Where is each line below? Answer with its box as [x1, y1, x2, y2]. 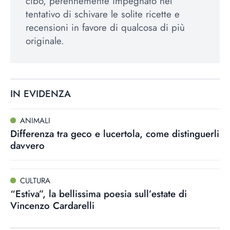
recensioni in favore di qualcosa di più [26, 21, 185, 34]
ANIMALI [20, 115, 50, 127]
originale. [26, 34, 64, 48]
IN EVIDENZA [10, 87, 71, 101]
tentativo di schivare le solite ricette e [26, 7, 180, 21]
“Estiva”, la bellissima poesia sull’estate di [10, 187, 187, 201]
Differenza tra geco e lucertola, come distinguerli [10, 127, 219, 141]
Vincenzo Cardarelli [10, 199, 94, 213]
